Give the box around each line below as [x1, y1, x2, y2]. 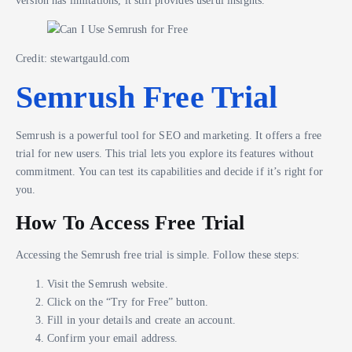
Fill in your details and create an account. [47, 313, 236, 326]
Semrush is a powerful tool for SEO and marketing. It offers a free [16, 129, 322, 142]
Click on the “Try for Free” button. [47, 295, 208, 308]
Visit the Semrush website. [47, 277, 168, 290]
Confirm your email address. [47, 331, 178, 344]
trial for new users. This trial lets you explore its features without [16, 147, 313, 160]
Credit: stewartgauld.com [16, 51, 130, 64]
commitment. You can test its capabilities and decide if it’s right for [16, 165, 323, 178]
